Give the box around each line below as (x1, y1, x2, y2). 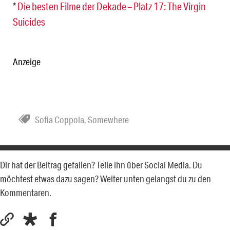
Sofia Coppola (35, 113, 84, 125)
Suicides (13, 15, 45, 28)
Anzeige (13, 55, 41, 67)
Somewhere (88, 113, 129, 125)
